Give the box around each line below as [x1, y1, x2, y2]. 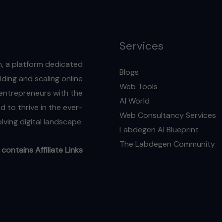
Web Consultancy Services [119, 110, 216, 120]
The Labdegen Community [119, 138, 215, 149]
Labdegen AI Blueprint [119, 124, 199, 135]
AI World [119, 95, 150, 106]
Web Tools [119, 81, 158, 92]
